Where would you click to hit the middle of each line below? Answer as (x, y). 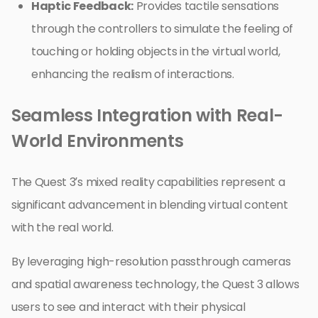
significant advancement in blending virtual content (150, 204)
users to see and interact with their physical (128, 307)
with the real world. (62, 227)
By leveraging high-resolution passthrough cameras (151, 261)
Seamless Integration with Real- (148, 115)
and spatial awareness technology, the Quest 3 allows (155, 284)
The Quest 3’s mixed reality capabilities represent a (148, 182)
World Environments (98, 141)
